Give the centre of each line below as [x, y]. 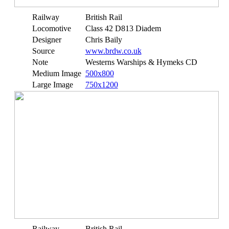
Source [43, 51]
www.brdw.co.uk [113, 51]
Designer [47, 40]
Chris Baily [104, 40]
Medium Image [56, 73]
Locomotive [51, 28]
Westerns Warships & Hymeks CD [141, 62]
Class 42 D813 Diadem [123, 28]
